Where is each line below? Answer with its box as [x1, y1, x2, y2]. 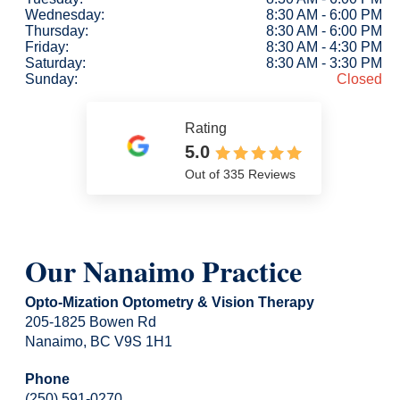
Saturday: [25, 54, 86, 71]
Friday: [25, 38, 69, 54]
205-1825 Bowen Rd [25, 313, 156, 329]
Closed [337, 71, 382, 87]
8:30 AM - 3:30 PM [266, 54, 382, 71]
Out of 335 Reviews [184, 166, 296, 181]
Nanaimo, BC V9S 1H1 [25, 333, 172, 349]
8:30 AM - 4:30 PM [266, 38, 382, 54]
